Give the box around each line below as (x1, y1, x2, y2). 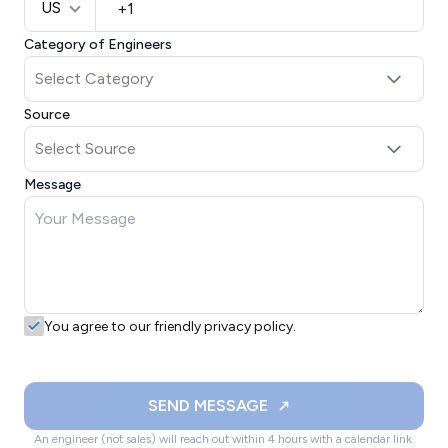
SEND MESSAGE (148, 395, 268, 415)
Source (24, 105, 70, 123)
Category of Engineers (24, 35, 172, 53)
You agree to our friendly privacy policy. (44, 317, 296, 335)
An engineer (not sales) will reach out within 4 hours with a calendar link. (33, 431, 415, 446)
